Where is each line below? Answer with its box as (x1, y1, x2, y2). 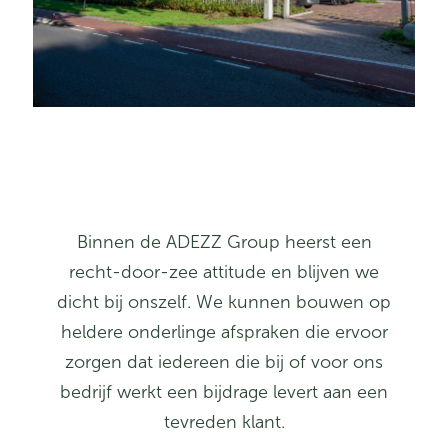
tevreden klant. (163, 411, 285, 434)
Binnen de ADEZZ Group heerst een (76, 231, 372, 254)
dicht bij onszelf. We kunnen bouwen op (57, 291, 391, 314)
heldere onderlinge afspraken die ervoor (60, 321, 388, 344)
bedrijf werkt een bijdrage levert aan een (60, 381, 388, 404)
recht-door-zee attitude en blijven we (69, 261, 379, 284)
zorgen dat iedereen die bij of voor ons (65, 351, 383, 374)
